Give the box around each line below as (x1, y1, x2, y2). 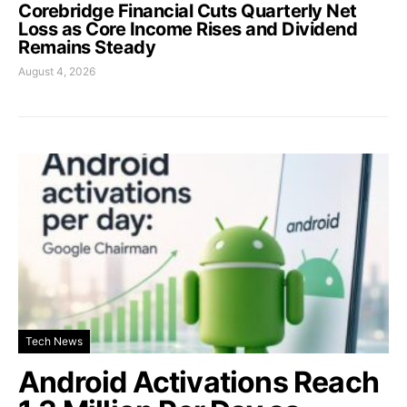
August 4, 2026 (18, 64, 95, 78)
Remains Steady (18, 35, 155, 58)
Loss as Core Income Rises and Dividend (18, 17, 357, 40)
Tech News (25, 333, 83, 348)
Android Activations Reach (18, 363, 380, 400)
